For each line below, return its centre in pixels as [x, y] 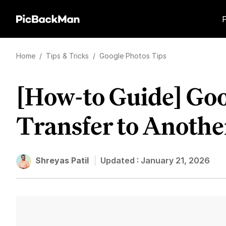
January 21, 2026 [175, 160]
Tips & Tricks [68, 56]
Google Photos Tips [133, 56]
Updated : [121, 160]
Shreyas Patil [62, 160]
